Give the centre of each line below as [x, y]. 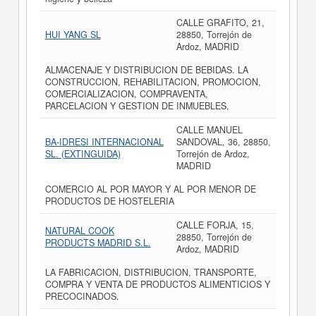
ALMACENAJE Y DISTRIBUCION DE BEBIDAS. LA [146, 70]
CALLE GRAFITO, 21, [220, 23]
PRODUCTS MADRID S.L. [98, 243]
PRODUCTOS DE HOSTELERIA [109, 201]
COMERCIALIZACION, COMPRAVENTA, [126, 94]
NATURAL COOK [79, 231]
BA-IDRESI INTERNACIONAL [104, 142]
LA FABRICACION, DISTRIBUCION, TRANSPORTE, [151, 272]
